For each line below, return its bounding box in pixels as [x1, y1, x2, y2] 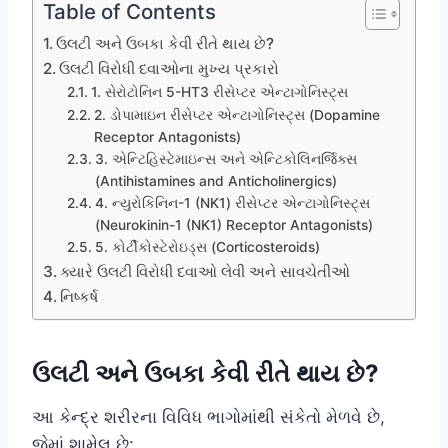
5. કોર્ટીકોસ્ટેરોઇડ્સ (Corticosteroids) [94, 239, 320, 256]
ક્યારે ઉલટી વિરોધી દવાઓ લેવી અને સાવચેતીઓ [60, 262, 351, 282]
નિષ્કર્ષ [60, 287, 99, 307]
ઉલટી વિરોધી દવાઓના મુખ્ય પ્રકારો [59, 59, 280, 79]
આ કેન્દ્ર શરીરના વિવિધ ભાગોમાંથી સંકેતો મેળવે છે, [32, 407, 385, 428]
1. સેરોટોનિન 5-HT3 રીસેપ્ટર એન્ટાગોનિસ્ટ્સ [90, 84, 348, 101]
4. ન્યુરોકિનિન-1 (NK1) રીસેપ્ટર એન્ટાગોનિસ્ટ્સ [94, 195, 370, 212]
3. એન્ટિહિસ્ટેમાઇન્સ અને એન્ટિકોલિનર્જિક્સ [94, 151, 357, 168]
